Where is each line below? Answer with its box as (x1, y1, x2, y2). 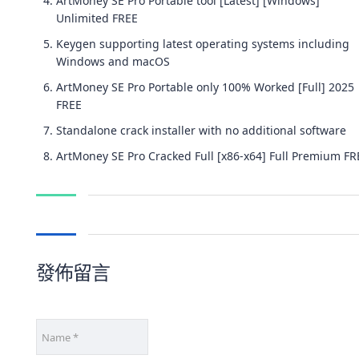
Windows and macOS (56, 54, 170, 69)
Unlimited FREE (56, 10, 138, 26)
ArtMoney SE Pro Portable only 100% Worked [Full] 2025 (56, 79, 354, 95)
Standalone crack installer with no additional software (56, 123, 346, 138)
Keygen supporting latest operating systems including (56, 36, 349, 51)
